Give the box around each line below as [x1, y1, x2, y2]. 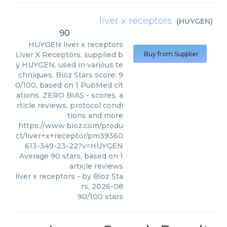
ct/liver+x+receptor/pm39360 [16, 131, 123, 140]
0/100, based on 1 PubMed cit [15, 81, 123, 90]
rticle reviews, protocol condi [17, 101, 123, 110]
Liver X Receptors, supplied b [15, 50, 123, 59]
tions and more [67, 111, 123, 120]
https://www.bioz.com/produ [18, 121, 123, 130]
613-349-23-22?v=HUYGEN [25, 141, 123, 150]
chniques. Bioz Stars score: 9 [18, 70, 123, 80]
